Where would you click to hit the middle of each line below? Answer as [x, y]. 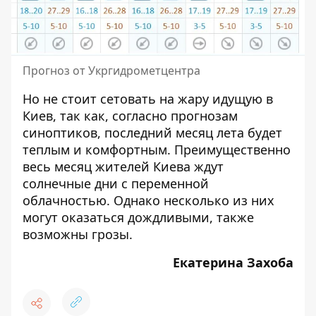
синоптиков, [63, 132]
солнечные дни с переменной [116, 183]
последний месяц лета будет [193, 132]
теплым [46, 149]
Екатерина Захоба [233, 262]
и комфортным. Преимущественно [180, 149]
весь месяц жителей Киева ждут [123, 166]
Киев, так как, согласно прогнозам [130, 115]
